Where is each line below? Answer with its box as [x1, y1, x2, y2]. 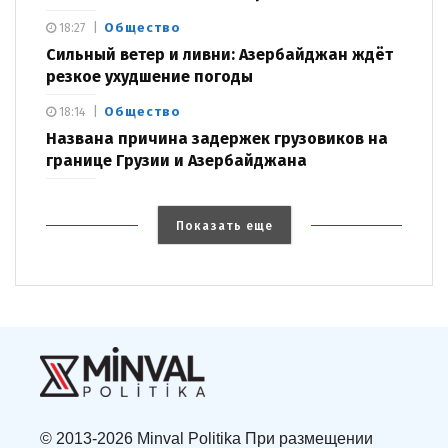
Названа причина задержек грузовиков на [46, 129, 388, 149]
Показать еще [175, 219, 273, 234]
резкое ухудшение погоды [46, 67, 253, 87]
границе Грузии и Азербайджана [46, 151, 307, 171]
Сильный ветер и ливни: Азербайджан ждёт [46, 45, 393, 65]
